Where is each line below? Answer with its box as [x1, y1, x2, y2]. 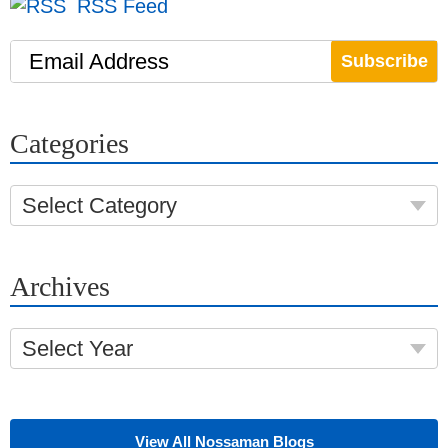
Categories [10, 127, 129, 159]
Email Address [29, 48, 169, 74]
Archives [10, 270, 110, 302]
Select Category [22, 192, 177, 218]
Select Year [22, 335, 133, 361]
